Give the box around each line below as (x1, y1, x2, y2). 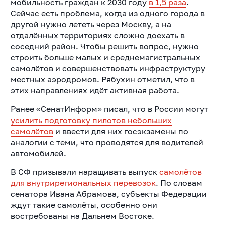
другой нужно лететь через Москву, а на (10, 19, 171, 30)
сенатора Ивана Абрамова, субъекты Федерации (10, 189, 207, 199)
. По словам (155, 178, 202, 188)
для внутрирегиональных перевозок (10, 178, 156, 188)
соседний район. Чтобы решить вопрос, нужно (10, 41, 199, 52)
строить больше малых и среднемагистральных (10, 52, 200, 63)
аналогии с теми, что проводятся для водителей (10, 137, 203, 148)
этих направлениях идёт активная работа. (10, 85, 179, 96)
